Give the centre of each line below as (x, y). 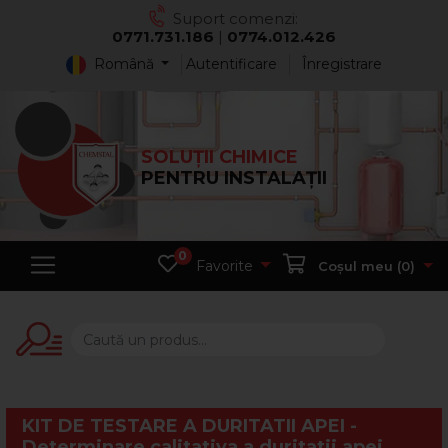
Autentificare (232, 64)
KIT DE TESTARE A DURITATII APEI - (189, 426)
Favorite (224, 266)
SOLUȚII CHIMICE (219, 157)
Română (123, 64)
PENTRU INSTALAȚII (234, 178)
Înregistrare (342, 64)
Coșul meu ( (360, 266)
